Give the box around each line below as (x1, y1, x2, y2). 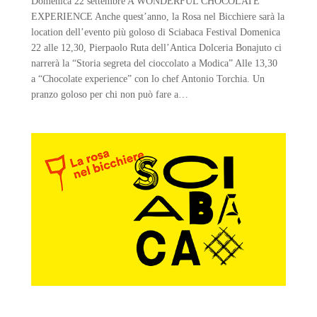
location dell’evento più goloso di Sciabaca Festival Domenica (30, 26, 280, 38)
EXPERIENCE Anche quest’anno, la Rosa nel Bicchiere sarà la (30, 11, 284, 23)
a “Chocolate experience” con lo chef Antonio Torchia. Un (30, 73, 265, 85)
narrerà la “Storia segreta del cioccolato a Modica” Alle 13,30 (30, 57, 277, 69)
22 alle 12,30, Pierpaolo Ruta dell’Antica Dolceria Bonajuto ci (30, 42, 282, 54)
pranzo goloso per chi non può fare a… (30, 88, 188, 100)
